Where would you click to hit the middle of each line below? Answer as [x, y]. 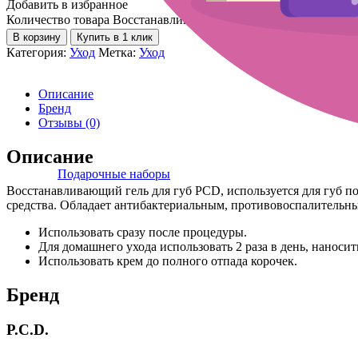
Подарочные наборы [114, 174]
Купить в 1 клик [115, 37]
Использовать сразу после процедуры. [143, 232]
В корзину [37, 37]
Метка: [119, 52]
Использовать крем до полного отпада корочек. [168, 261]
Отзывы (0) [69, 122]
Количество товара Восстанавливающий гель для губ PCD [167, 19]
